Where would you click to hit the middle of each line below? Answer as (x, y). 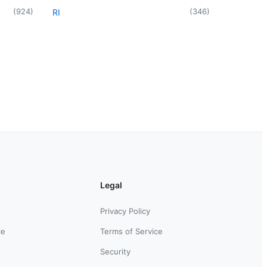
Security (115, 251)
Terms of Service (131, 231)
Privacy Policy (125, 211)
